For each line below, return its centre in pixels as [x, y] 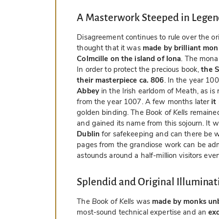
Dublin [88, 134]
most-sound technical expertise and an [143, 212]
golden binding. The [111, 113]
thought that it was [110, 48]
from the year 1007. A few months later [144, 102]
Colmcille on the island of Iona [129, 59]
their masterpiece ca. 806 [120, 80]
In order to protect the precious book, [139, 70]
